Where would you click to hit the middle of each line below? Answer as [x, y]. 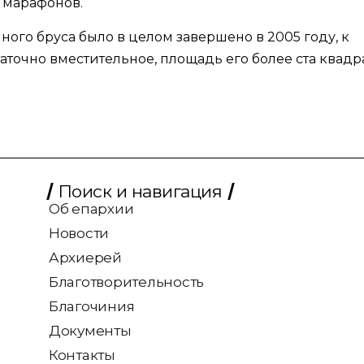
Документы [90, 330]
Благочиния [91, 306]
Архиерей [85, 257]
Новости [79, 233]
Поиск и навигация [140, 191]
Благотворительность [126, 282]
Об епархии [91, 208]
